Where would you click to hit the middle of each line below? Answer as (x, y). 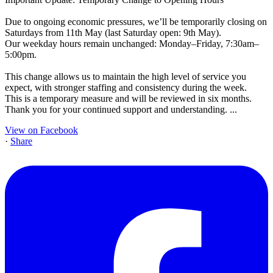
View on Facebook (41, 130)
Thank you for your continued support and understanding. (117, 109)
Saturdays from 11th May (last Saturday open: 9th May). (113, 32)
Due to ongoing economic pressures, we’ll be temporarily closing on (136, 21)
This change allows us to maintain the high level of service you (126, 76)
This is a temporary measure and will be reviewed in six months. (128, 98)
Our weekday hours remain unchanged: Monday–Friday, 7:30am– (132, 43)
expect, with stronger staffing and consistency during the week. (126, 87)
